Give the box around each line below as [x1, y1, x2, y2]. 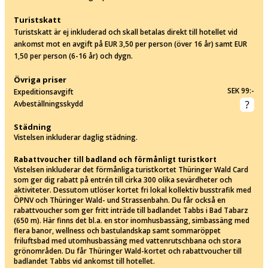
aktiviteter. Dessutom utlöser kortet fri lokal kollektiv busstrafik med [14, 184, 251, 195]
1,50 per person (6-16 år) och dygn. [14, 50, 133, 61]
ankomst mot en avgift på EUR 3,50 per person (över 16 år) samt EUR [14, 38, 247, 49]
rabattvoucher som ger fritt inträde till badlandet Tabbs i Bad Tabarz [14, 205, 248, 215]
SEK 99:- [226, 85, 254, 96]
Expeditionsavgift [14, 86, 74, 97]
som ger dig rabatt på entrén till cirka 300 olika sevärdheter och [14, 174, 232, 185]
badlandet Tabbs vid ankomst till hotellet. [14, 255, 159, 266]
